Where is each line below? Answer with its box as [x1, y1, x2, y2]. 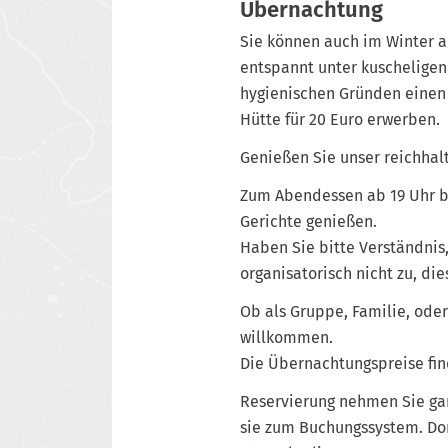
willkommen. [240, 327, 333, 347]
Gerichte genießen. [240, 211, 377, 231]
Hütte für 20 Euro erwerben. [240, 109, 440, 129]
